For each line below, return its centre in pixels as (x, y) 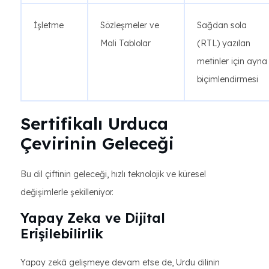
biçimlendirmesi (228, 79)
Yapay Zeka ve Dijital (93, 218)
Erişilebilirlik (62, 234)
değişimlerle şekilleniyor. (67, 192)
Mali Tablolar (125, 43)
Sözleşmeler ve (130, 25)
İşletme (49, 25)
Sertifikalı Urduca (94, 123)
